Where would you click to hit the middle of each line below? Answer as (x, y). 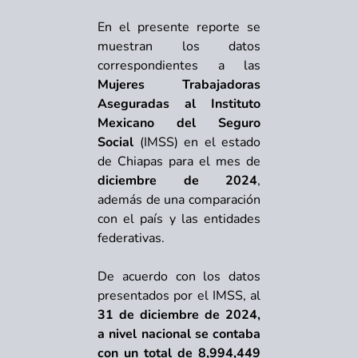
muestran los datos (179, 46)
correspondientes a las (179, 65)
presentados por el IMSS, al (179, 295)
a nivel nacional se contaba (179, 334)
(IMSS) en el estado (197, 142)
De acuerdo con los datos (179, 276)
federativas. (131, 238)
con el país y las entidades (179, 219)
